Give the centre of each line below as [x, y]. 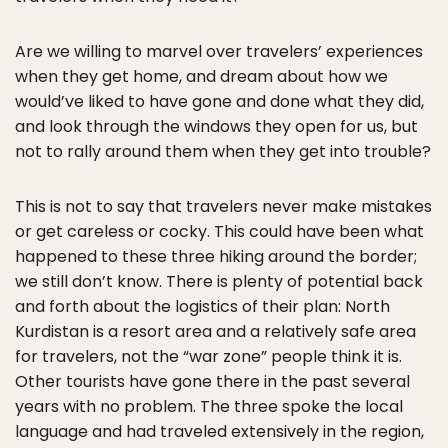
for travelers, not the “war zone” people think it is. [208, 356]
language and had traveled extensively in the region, [219, 431]
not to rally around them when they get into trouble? [223, 151]
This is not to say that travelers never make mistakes [223, 206]
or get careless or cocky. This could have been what [219, 231]
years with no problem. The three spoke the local [209, 406]
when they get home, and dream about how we [201, 76]
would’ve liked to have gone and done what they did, [219, 101]
